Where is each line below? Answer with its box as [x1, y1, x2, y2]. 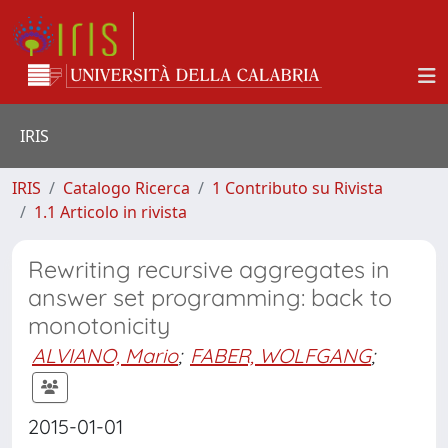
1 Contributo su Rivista [212, 177, 383, 199]
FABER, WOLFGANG [190, 343, 371, 368]
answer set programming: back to [28, 283, 392, 312]
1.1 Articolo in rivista [34, 201, 187, 223]
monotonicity [28, 311, 170, 340]
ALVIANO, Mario [32, 343, 178, 368]
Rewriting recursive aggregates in [28, 255, 390, 284]
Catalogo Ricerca [63, 177, 190, 199]
